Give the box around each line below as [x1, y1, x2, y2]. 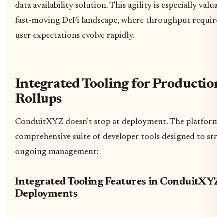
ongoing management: [15, 147, 98, 156]
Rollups [15, 92, 62, 107]
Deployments [15, 189, 78, 200]
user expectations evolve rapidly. [15, 31, 135, 40]
